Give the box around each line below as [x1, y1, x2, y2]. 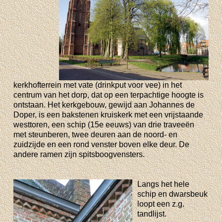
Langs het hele [137, 179, 190, 188]
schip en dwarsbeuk [137, 189, 208, 198]
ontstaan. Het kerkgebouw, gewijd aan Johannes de [13, 100, 195, 109]
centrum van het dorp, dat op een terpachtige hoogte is [13, 90, 204, 99]
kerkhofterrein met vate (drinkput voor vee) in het [13, 80, 182, 89]
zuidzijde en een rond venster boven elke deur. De [13, 140, 190, 149]
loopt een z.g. [137, 199, 185, 208]
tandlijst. [137, 209, 167, 218]
